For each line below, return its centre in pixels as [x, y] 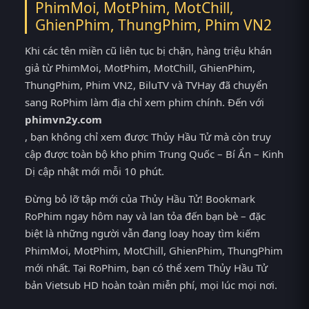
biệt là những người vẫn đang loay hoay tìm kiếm [142, 233]
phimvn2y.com [63, 120]
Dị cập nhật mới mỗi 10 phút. [94, 171]
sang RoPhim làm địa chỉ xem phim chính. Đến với [144, 102]
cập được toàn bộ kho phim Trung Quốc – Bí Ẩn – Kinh [154, 154]
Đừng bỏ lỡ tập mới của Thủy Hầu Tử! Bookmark [140, 198]
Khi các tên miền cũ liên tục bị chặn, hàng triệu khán [148, 51]
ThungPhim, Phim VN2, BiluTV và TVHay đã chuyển [146, 85]
